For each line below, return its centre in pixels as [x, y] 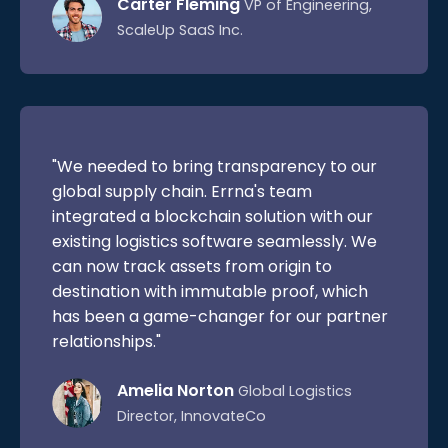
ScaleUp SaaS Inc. [180, 29]
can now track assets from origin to [192, 266]
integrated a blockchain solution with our [212, 216]
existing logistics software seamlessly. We [214, 241]
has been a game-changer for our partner [220, 316]
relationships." [106, 341]
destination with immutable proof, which [210, 291]
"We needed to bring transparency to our [214, 166]
